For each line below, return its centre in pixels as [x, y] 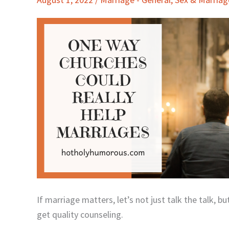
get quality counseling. [80, 214]
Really [48, 33]
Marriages [55, 63]
